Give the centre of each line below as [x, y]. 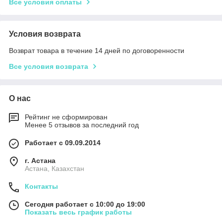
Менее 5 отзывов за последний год [82, 125]
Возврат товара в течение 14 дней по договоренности [97, 50]
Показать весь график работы [78, 212]
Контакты [41, 186]
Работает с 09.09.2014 [63, 142]
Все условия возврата [49, 66]
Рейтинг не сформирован [66, 117]
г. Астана [40, 160]
